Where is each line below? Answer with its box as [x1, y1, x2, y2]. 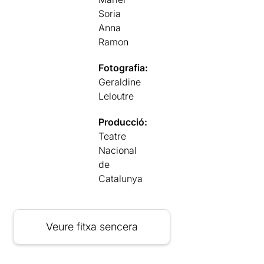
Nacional [98, 144, 137, 156]
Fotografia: [98, 61, 148, 74]
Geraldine [98, 75, 141, 88]
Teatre [98, 130, 127, 142]
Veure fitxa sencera [45, 220, 138, 233]
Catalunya [98, 172, 143, 184]
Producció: [98, 115, 148, 128]
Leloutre [98, 90, 134, 102]
